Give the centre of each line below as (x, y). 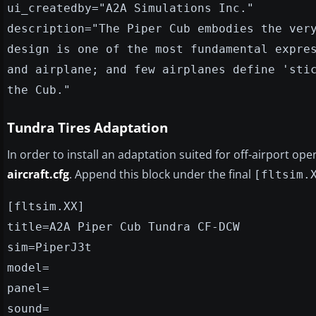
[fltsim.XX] (46, 206)
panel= (28, 288)
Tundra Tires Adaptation (87, 127)
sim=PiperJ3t (49, 247)
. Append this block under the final (162, 174)
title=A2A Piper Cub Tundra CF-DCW (123, 226)
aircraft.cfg (38, 174)
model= (28, 267)
